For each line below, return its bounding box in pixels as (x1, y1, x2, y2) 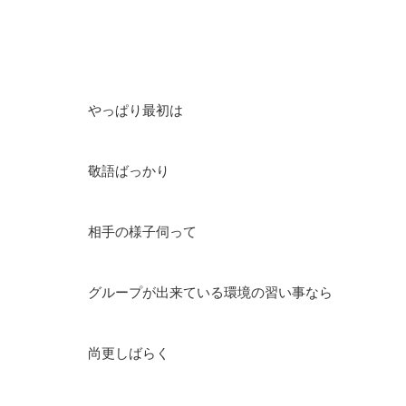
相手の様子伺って (88, 225, 197, 239)
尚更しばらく (88, 346, 169, 361)
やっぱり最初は (88, 103, 183, 118)
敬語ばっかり (88, 164, 169, 179)
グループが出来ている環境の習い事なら (88, 285, 333, 300)
